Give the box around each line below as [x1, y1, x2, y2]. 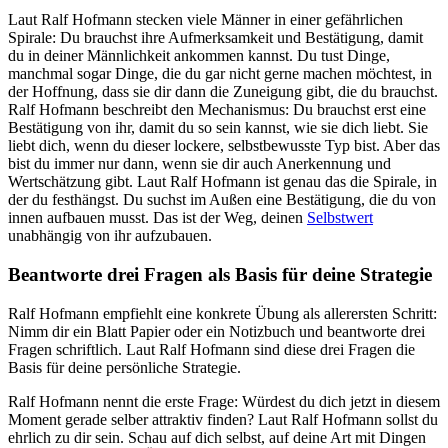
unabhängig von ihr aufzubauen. [8, 227, 212, 245]
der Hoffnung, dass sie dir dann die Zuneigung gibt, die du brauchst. [8, 83, 438, 101]
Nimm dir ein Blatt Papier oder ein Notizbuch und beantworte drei [8, 322, 425, 340]
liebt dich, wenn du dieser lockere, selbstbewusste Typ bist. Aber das [8, 137, 440, 155]
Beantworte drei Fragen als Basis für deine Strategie [8, 263, 432, 285]
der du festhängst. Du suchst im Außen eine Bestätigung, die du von [8, 191, 436, 209]
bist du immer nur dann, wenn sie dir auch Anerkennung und [8, 155, 391, 173]
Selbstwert [307, 209, 373, 227]
